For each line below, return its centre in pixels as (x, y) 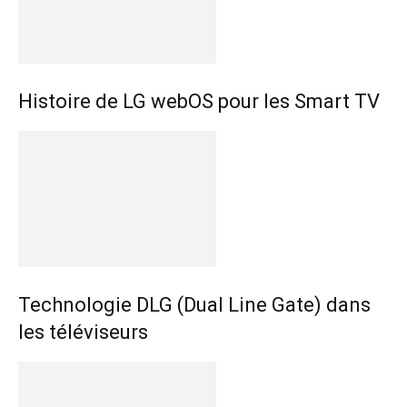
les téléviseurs (83, 332)
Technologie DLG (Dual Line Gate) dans (194, 304)
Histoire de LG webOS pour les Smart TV (199, 101)
